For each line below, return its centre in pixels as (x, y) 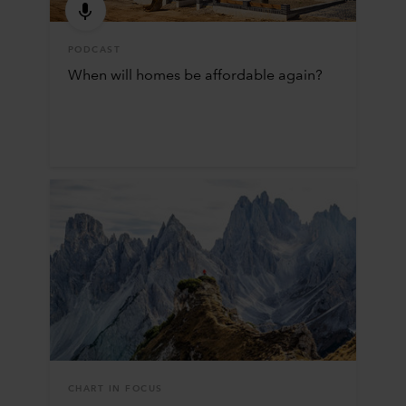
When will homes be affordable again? (195, 76)
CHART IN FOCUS (115, 388)
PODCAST (94, 49)
